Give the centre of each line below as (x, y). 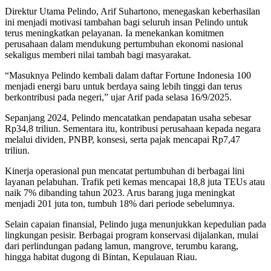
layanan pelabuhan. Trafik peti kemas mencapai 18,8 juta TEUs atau (135, 182)
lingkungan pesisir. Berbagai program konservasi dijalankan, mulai (132, 235)
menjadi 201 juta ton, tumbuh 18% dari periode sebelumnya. (120, 204)
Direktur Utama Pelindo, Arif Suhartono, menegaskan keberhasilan (132, 11)
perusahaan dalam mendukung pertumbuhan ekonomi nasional (124, 44)
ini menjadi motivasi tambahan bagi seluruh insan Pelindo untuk (126, 22)
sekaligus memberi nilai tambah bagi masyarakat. (98, 55)
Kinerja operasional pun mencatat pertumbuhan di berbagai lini (125, 171)
